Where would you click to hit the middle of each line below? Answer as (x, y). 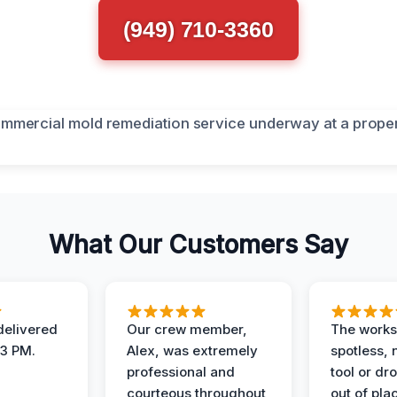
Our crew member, (187, 329)
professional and (181, 372)
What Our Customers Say (198, 245)
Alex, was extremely (192, 350)
